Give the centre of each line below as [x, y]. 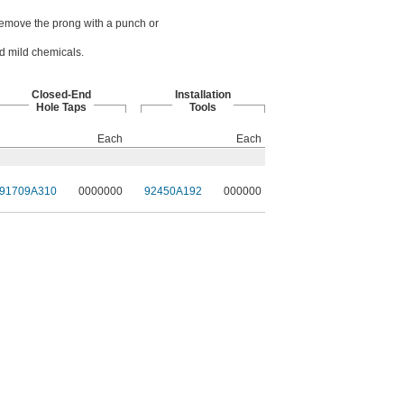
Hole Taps [61, 108]
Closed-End [61, 95]
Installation [203, 95]
